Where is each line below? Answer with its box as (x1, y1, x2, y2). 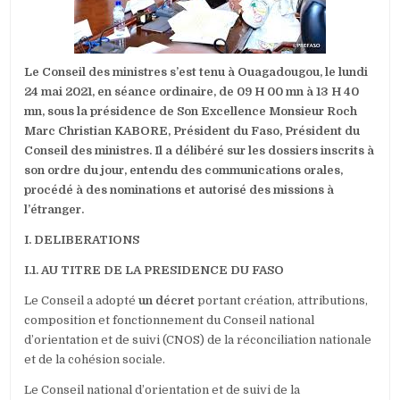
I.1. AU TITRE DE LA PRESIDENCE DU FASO (24, 263, 285, 278)
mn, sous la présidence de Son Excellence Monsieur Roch (24, 104, 358, 119)
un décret (138, 294, 196, 308)
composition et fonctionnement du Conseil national (24, 313, 315, 328)
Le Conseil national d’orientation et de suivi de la (24, 383, 301, 397)
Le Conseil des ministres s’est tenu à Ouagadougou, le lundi (24, 65, 369, 79)
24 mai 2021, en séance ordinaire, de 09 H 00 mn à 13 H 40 (24, 85, 360, 99)
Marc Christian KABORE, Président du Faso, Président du (24, 124, 361, 138)
